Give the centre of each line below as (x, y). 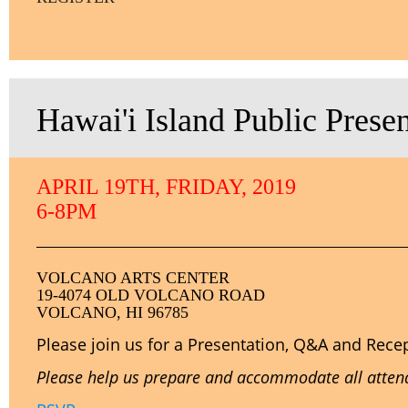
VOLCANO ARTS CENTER (133, 278)
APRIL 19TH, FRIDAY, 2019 (166, 187)
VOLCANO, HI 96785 (112, 312)
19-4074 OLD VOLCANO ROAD (151, 295)
